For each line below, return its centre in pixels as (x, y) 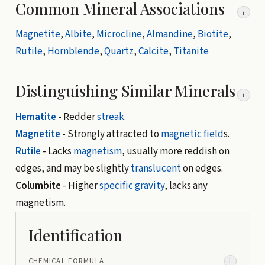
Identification (75, 235)
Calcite (153, 52)
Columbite (39, 185)
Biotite (213, 35)
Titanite (191, 52)
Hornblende (73, 52)
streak (110, 117)
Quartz (119, 52)
